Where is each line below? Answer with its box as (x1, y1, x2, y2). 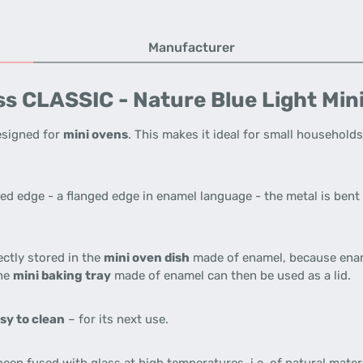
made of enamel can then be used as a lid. (111, 268, 351, 283)
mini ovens (63, 127, 128, 142)
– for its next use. (65, 312, 169, 327)
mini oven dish (104, 250, 190, 265)
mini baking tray (13, 268, 111, 283)
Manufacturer (148, 40, 235, 55)
